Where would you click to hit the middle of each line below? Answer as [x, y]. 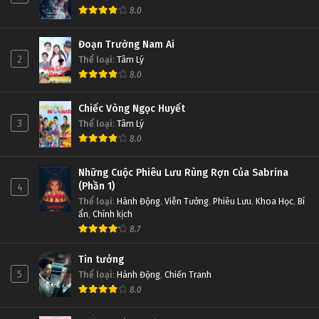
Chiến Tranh [188, 275]
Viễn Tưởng [187, 202]
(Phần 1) [96, 187]
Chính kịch [113, 214]
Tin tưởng [101, 260]
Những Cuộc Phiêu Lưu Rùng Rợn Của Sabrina [183, 173]
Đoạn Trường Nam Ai [126, 45]
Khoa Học [274, 202]
